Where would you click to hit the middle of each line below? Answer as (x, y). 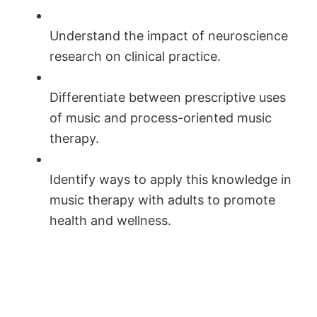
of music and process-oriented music (161, 117)
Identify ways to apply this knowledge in (171, 179)
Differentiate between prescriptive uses (168, 97)
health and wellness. (110, 220)
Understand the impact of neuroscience (169, 35)
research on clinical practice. (135, 56)
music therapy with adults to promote (162, 200)
